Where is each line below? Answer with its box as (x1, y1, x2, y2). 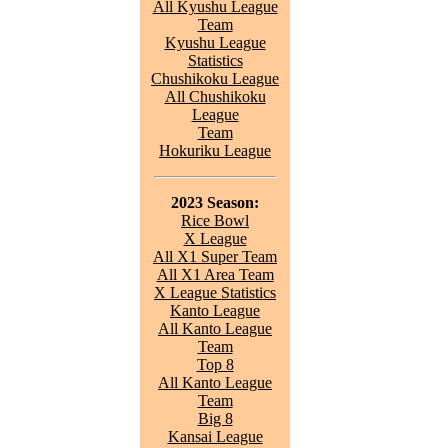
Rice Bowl (181, 212, 249, 229)
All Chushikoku (164, 88, 266, 105)
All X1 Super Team (153, 248, 277, 265)
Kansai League (167, 428, 263, 445)
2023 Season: (171, 194, 259, 211)
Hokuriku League (159, 142, 271, 159)
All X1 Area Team (156, 266, 274, 283)
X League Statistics (154, 284, 276, 301)
